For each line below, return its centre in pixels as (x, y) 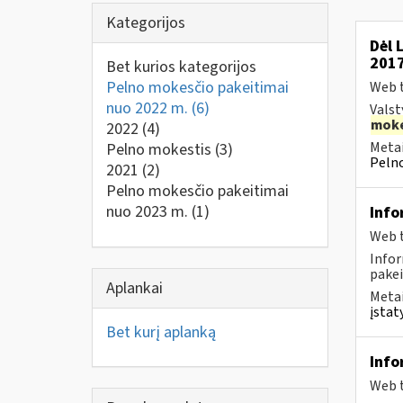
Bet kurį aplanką (161, 332)
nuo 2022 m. (149, 108)
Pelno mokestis (161, 150)
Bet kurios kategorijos (181, 67)
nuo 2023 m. (149, 212)
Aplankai (134, 288)
